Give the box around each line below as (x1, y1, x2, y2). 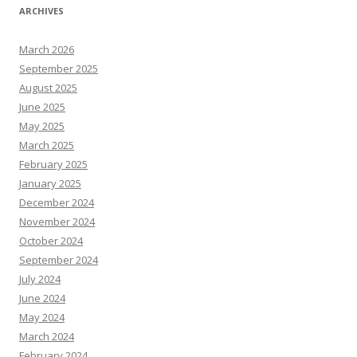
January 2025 (19, 176, 81, 190)
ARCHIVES (19, 5, 64, 17)
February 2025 (19, 157, 88, 171)
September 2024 (19, 253, 98, 267)
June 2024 (19, 291, 65, 305)
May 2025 (19, 119, 65, 133)
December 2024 (19, 195, 94, 210)
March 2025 (19, 138, 74, 152)
